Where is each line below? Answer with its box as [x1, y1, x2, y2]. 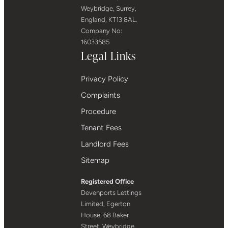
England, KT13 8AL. [81, 15, 138, 23]
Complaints [81, 90, 121, 100]
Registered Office [81, 177, 134, 185]
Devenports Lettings [81, 188, 142, 196]
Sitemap [81, 155, 110, 165]
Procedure [81, 106, 117, 116]
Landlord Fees [81, 139, 129, 149]
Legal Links [81, 47, 136, 63]
